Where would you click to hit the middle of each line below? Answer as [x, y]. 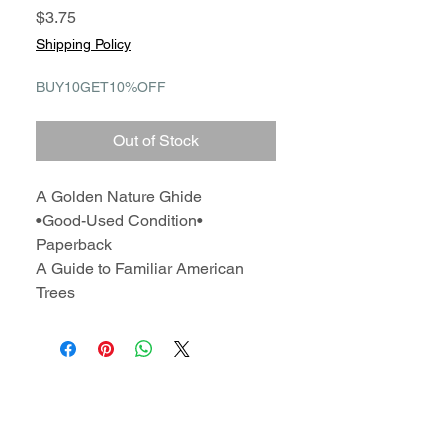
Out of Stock [156, 140]
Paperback [74, 244]
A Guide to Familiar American [140, 268]
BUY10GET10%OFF [101, 87]
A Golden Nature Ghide [119, 196]
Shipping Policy [83, 44]
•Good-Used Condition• [119, 220]
